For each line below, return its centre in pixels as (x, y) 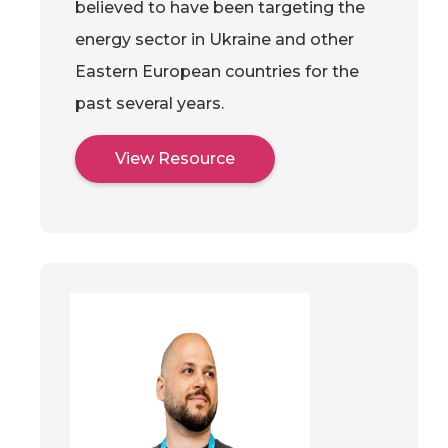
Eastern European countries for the (217, 71)
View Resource (175, 158)
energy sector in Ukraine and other (214, 39)
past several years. (149, 103)
